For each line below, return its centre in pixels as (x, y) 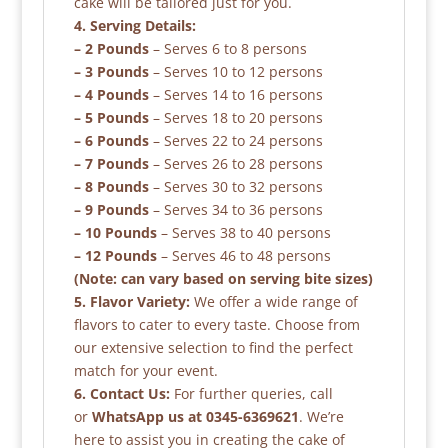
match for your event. (145, 371)
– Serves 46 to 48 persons (243, 256)
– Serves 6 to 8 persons (227, 49)
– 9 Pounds (111, 210)
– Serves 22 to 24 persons (235, 141)
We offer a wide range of (273, 302)
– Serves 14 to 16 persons (235, 95)
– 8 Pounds (111, 187)
